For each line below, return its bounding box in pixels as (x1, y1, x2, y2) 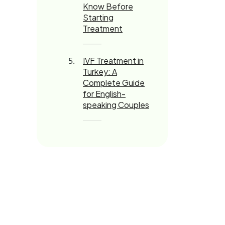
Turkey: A (83, 66, 117, 77)
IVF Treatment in (83, 55, 144, 66)
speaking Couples (83, 99, 149, 110)
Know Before (83, 1, 133, 12)
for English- (83, 88, 126, 99)
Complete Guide (83, 77, 145, 88)
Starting (83, 12, 114, 23)
